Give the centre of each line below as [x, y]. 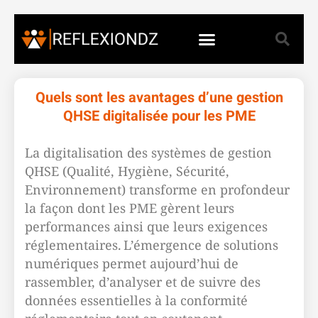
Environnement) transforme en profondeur [157, 190]
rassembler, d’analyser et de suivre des [143, 282]
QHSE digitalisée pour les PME [159, 116]
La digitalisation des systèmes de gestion [148, 153]
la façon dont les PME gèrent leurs [130, 208]
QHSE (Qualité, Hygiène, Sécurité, [127, 171]
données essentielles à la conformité [136, 300]
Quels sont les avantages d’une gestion [159, 98]
